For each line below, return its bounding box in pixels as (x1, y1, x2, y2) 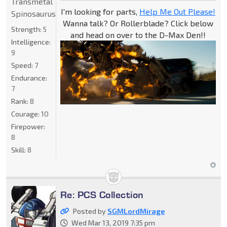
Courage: (11, 109, 41, 118)
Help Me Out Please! (139, 6, 215, 16)
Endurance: (11, 73, 47, 82)
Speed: (11, 60, 34, 69)
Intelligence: (11, 37, 51, 46)
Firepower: (11, 122, 45, 131)
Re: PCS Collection (60, 188, 144, 201)
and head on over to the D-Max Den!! (70, 29, 206, 40)
